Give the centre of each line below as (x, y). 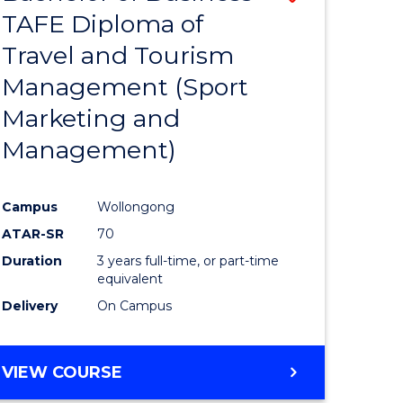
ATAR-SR (33, 233)
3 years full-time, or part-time (188, 260)
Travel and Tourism (118, 56)
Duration (32, 260)
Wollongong (136, 206)
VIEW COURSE (63, 372)
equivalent (130, 278)
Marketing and (91, 119)
